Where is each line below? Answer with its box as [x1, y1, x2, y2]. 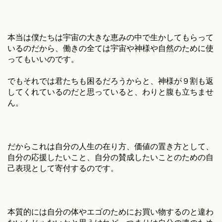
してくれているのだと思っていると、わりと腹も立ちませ [7, 88, 214, 96]
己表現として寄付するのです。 [7, 164, 118, 172]
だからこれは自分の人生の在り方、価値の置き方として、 [7, 142, 214, 151]
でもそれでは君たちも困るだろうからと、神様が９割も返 [7, 77, 214, 85]
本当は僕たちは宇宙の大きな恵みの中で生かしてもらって [7, 33, 214, 42]
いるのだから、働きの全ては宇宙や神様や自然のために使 [7, 44, 214, 53]
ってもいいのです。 [7, 55, 79, 63]
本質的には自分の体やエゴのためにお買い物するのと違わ [7, 208, 214, 216]
